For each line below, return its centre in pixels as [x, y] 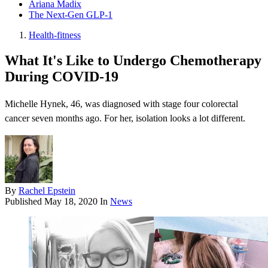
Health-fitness [55, 35]
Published [25, 202]
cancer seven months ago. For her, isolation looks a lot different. [125, 118]
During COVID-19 [62, 77]
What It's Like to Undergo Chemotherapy [133, 61]
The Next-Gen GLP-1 [71, 15]
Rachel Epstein [47, 191]
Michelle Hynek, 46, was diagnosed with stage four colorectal [121, 104]
